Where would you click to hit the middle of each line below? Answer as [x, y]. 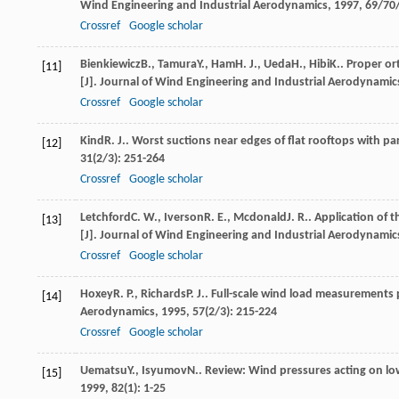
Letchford [106, 218]
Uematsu [104, 371]
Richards [163, 295]
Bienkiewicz [110, 65]
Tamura [177, 65]
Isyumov [164, 371]
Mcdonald [260, 218]
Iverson [184, 218]
